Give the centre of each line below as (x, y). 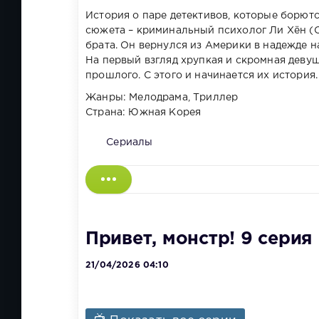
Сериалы (130, 142)
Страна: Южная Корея (143, 112)
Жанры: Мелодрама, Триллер (162, 97)
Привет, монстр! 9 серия (199, 240)
